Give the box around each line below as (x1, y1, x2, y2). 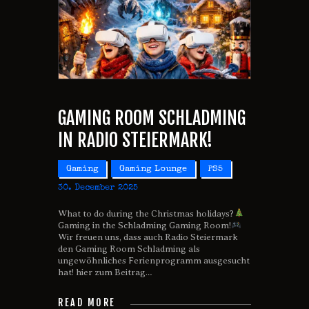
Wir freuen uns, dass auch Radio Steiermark (58, 232, 238, 242)
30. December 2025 (58, 183, 138, 192)
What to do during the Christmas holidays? (58, 208, 234, 219)
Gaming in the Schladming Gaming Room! (58, 220, 231, 230)
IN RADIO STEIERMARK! (58, 129, 212, 152)
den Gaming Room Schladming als (58, 243, 200, 254)
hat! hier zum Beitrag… (58, 267, 152, 277)
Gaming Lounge (119, 165, 188, 175)
